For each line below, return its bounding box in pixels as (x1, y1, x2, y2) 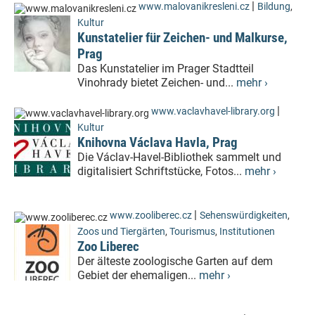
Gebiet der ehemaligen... (77, 269, 199, 282)
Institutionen (219, 226, 275, 238)
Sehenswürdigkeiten (200, 210, 288, 221)
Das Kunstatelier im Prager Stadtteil (77, 62, 254, 75)
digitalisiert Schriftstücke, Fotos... (77, 165, 245, 178)
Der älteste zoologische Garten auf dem (77, 255, 273, 268)
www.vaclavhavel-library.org (151, 105, 275, 117)
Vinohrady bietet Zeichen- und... (77, 76, 236, 89)
